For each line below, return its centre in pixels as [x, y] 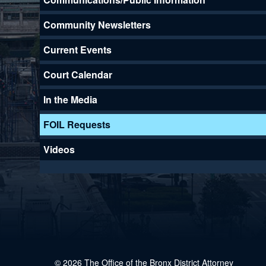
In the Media [71, 99]
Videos [59, 149]
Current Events [78, 49]
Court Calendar [78, 74]
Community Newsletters [97, 24]
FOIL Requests [77, 124]
